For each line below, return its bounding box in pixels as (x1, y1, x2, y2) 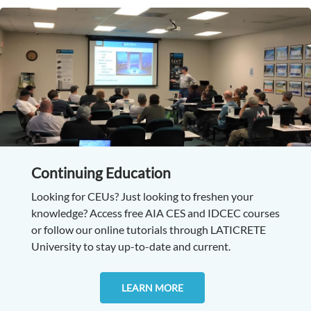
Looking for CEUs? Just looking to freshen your (31, 190, 253, 203)
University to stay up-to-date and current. (31, 239, 230, 253)
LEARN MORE (121, 282, 183, 294)
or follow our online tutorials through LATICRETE (31, 223, 266, 237)
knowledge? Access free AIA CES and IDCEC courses (31, 206, 280, 220)
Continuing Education (31, 164, 171, 182)
